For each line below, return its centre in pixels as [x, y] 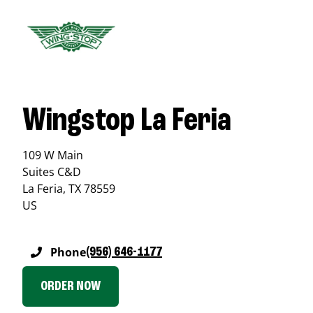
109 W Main [53, 155]
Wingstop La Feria [127, 122]
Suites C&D [52, 172]
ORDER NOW [71, 286]
